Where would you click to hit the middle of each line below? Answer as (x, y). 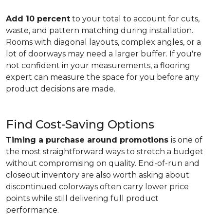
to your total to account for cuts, (135, 19)
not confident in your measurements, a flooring (98, 65)
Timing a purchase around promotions (88, 140)
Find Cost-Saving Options (80, 124)
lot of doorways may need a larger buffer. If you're (104, 54)
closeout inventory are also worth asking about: (98, 175)
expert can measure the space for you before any (102, 77)
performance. (32, 210)
